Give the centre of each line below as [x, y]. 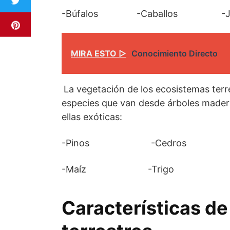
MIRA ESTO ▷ [99, 53]
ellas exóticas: [92, 117]
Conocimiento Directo [175, 53]
